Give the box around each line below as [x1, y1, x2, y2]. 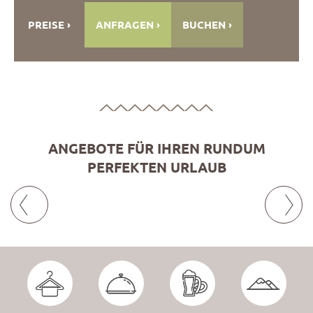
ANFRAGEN [96, 17, 154, 32]
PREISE [28, 17, 64, 32]
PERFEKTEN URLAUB [87, 158, 226, 177]
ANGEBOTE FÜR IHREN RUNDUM [48, 139, 265, 158]
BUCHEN [182, 17, 226, 32]
